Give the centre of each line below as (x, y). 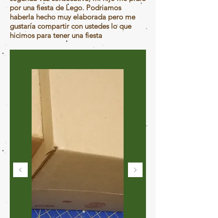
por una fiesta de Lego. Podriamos (65, 7)
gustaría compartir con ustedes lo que (71, 26)
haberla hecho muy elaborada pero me (73, 17)
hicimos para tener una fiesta (57, 35)
